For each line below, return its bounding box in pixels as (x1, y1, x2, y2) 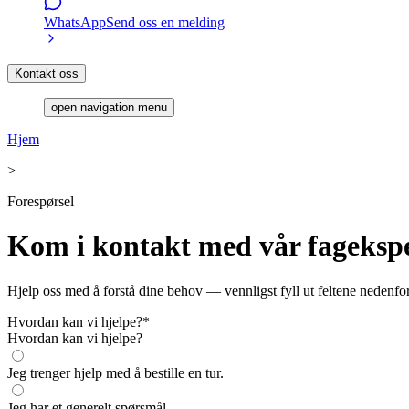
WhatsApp (44, 15, 106, 30)
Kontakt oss (15, 67, 79, 80)
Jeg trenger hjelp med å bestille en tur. (7, 364, 224, 381)
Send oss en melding (106, 15, 225, 30)
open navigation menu (51, 100, 167, 114)
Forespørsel (7, 194, 74, 209)
